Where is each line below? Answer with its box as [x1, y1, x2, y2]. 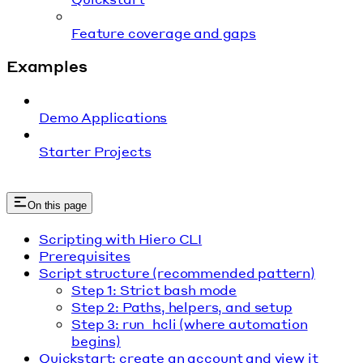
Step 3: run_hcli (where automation [71, 314, 308, 332]
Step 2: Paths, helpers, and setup [71, 297, 293, 315]
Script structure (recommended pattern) [39, 263, 315, 281]
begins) [71, 331, 121, 349]
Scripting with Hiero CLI [39, 229, 203, 247]
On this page [28, 199, 87, 211]
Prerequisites [39, 246, 130, 264]
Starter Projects [39, 142, 152, 160]
